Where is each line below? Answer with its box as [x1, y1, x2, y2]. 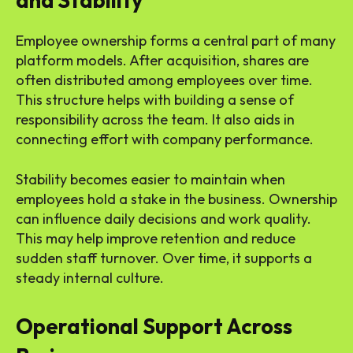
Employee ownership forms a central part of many [16, 32, 336, 50]
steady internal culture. [16, 269, 164, 288]
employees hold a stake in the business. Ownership [16, 190, 337, 209]
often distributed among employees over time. [16, 71, 313, 90]
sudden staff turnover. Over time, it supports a [16, 249, 312, 268]
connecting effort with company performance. [16, 130, 314, 149]
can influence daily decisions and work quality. [16, 210, 311, 229]
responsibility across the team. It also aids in [16, 110, 295, 129]
